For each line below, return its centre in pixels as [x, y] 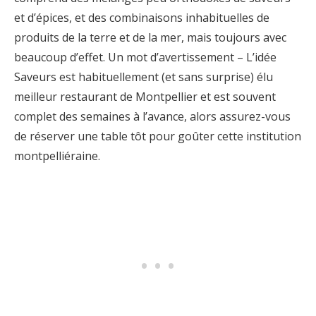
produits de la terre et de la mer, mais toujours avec [150, 37]
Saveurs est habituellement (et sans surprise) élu [144, 77]
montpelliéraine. [57, 156]
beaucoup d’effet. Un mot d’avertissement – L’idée [145, 57]
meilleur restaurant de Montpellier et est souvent [145, 97]
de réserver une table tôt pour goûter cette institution [158, 136]
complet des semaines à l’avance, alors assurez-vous [152, 116]
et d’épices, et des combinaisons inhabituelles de [142, 18]
